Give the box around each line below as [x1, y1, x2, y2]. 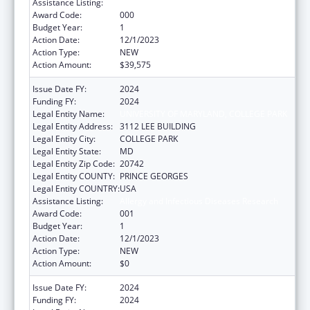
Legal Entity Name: [33, 107, 104, 120]
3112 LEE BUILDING [120, 120, 196, 132]
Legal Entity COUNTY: [33, 170, 115, 182]
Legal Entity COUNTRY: [33, 182, 120, 194]
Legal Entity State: [33, 145, 101, 157]
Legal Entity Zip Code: [33, 157, 115, 170]
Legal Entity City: [33, 132, 95, 145]
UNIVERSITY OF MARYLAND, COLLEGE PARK [120, 107, 287, 120]
